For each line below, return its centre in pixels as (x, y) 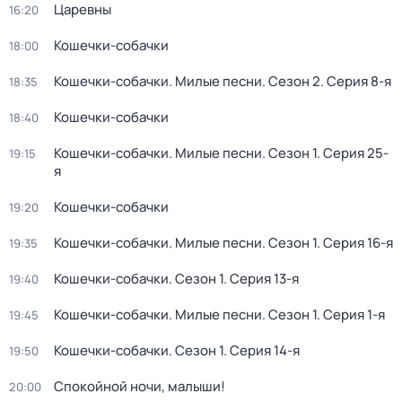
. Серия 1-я (351, 315)
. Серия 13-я (261, 279)
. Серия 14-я (262, 350)
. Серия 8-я (356, 81)
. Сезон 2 (291, 81)
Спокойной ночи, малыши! (140, 386)
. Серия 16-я (355, 243)
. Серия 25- (353, 153)
